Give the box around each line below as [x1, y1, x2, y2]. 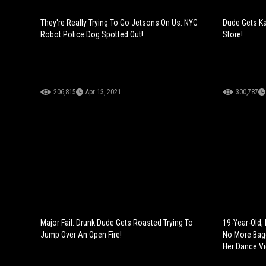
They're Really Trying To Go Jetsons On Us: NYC [40, 17, 198, 27]
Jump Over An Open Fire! [40, 229, 122, 239]
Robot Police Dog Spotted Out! [40, 29, 143, 39]
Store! [222, 29, 243, 39]
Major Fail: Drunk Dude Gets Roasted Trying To [40, 217, 193, 227]
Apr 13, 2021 [85, 87, 121, 96]
